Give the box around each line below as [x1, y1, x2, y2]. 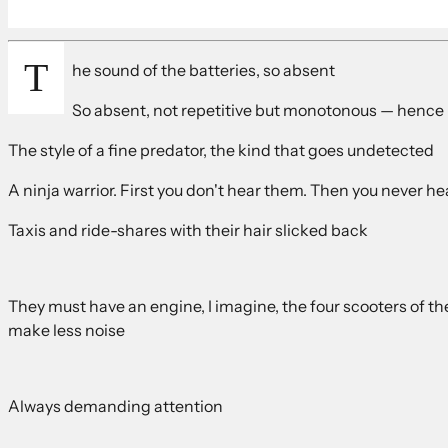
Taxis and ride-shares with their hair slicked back [8, 219, 368, 240]
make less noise [8, 319, 125, 340]
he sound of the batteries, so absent [72, 59, 335, 80]
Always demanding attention [8, 395, 223, 416]
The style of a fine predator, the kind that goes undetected [8, 139, 434, 160]
